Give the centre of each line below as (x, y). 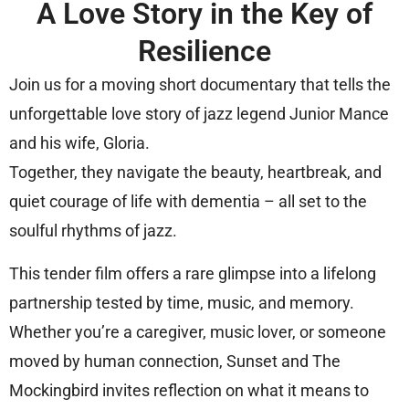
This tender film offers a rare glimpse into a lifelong (193, 273)
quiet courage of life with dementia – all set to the (188, 201)
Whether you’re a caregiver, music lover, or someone (198, 331)
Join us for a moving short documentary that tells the (200, 84)
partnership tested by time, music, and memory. (182, 302)
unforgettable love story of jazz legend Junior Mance (199, 113)
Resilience (204, 51)
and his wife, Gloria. (79, 142)
